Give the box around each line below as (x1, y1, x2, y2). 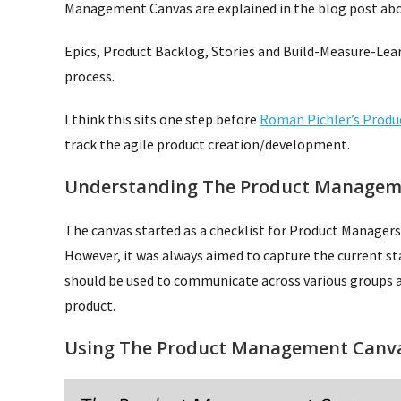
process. (64, 66, 115, 85)
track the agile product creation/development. (64, 134, 350, 153)
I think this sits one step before (64, 109, 260, 128)
